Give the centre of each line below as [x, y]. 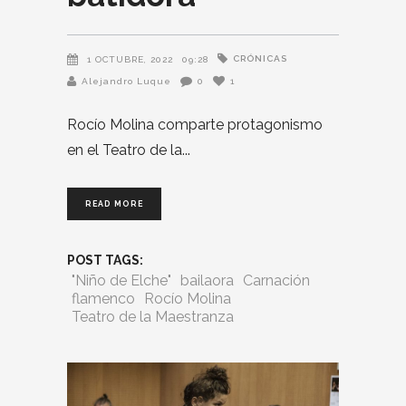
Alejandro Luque [126, 81]
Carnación [276, 280]
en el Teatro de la [125, 150]
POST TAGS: [105, 260]
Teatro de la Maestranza [153, 316]
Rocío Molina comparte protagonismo [195, 124]
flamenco [103, 298]
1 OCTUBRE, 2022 [130, 59]
